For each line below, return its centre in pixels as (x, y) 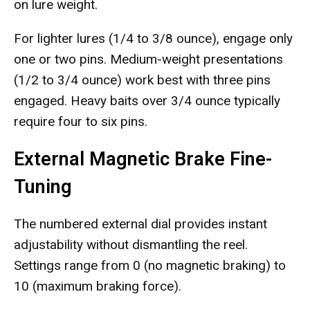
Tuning (43, 187)
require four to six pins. (81, 121)
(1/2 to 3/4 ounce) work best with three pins (142, 80)
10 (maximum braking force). (98, 286)
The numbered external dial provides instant (140, 224)
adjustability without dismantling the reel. (131, 245)
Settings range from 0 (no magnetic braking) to (150, 265)
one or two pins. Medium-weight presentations (148, 59)
